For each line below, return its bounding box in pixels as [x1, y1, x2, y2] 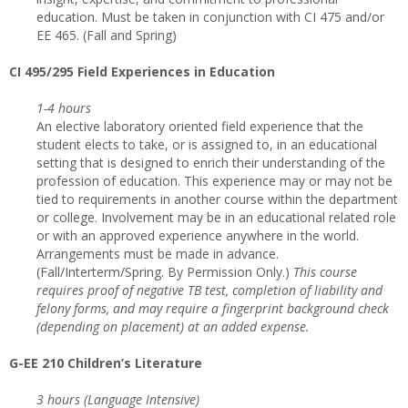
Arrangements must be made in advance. [36, 245, 279, 262]
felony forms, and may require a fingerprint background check [36, 300, 389, 317]
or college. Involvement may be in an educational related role [36, 209, 396, 226]
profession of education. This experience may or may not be [36, 172, 393, 189]
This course [293, 263, 357, 280]
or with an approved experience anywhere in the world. [36, 227, 359, 244]
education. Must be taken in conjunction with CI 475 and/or [36, 8, 384, 25]
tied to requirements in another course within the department [36, 190, 398, 208]
